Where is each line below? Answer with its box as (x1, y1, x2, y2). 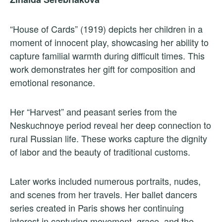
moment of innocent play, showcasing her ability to (10, 35, 209, 49)
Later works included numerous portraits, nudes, (10, 174, 201, 187)
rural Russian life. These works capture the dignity (10, 131, 207, 145)
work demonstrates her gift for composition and (10, 62, 195, 75)
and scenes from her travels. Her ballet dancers (10, 187, 197, 201)
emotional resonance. (10, 75, 95, 89)
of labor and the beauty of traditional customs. (10, 145, 190, 158)
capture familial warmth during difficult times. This (10, 49, 205, 62)
